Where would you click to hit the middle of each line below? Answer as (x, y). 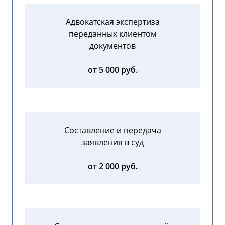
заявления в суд (113, 142)
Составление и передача (113, 130)
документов (113, 46)
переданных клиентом (113, 34)
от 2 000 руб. (113, 166)
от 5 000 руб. (113, 70)
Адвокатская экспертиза (113, 22)
